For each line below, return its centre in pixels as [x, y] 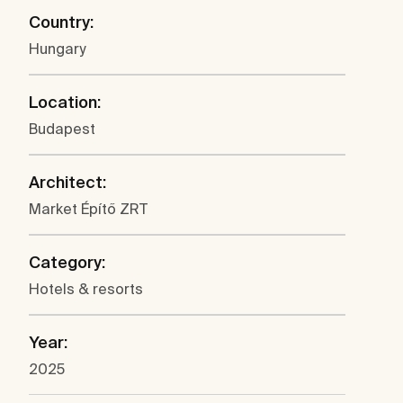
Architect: [67, 182]
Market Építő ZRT [88, 208]
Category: [67, 262]
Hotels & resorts [86, 288]
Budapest [62, 128]
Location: [65, 102]
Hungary [57, 48]
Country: [61, 22]
